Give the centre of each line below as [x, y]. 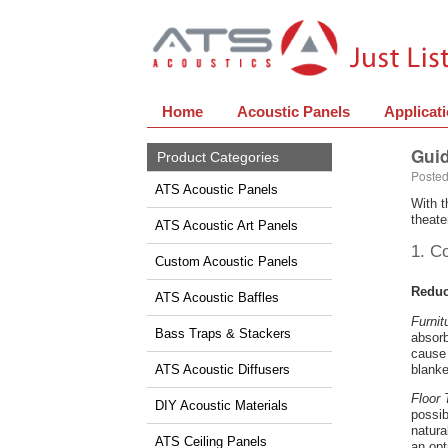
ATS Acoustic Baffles [217, 297]
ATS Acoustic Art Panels [226, 225]
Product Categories [218, 157]
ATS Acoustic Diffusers [222, 369]
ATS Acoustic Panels [216, 189]
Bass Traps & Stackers [223, 333]
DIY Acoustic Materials [221, 405]
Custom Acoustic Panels [226, 261]
